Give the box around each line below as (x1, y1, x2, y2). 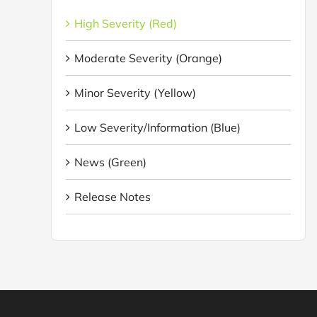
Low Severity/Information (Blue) (74, 120, 241, 134)
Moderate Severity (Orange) (74, 50, 222, 65)
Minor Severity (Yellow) (74, 85, 196, 100)
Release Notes (74, 189, 151, 204)
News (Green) (74, 154, 146, 169)
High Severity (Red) (74, 16, 177, 30)
